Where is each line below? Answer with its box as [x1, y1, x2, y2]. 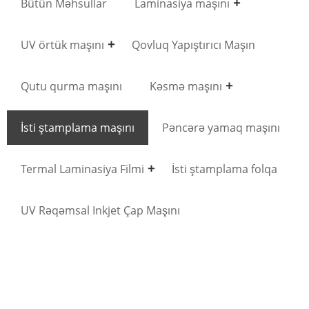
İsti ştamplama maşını [21, 119, 134, 135]
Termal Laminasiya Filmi [21, 161, 144, 177]
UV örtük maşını [21, 37, 104, 52]
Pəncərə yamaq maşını [162, 119, 280, 135]
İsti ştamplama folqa [172, 161, 277, 177]
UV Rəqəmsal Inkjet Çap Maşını [21, 202, 180, 218]
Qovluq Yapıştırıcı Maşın [132, 37, 255, 52]
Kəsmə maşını [150, 78, 222, 94]
